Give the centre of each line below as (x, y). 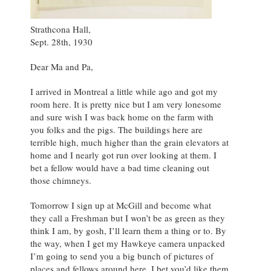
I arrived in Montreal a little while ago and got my (124, 92)
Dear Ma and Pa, (62, 67)
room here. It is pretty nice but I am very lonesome (126, 104)
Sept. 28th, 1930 (61, 42)
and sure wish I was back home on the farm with (122, 117)
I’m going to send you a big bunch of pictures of (122, 256)
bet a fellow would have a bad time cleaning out (120, 168)
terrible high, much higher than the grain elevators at (129, 142)
